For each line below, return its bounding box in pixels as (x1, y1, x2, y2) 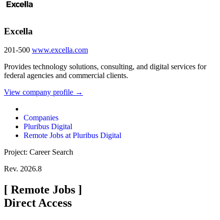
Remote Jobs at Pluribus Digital (24, 131, 121, 140)
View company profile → (4, 88, 83, 97)
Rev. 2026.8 (4, 165, 42, 173)
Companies (24, 113, 58, 122)
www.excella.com (32, 46, 88, 55)
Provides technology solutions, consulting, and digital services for (4, 62, 206, 71)
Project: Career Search (4, 148, 73, 157)
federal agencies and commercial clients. (4, 71, 128, 80)
